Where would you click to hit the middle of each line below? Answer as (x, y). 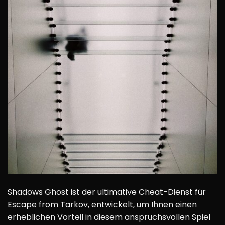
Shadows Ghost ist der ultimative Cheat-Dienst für (107, 192)
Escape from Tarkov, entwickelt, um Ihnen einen (102, 204)
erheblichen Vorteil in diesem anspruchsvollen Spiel (109, 217)
